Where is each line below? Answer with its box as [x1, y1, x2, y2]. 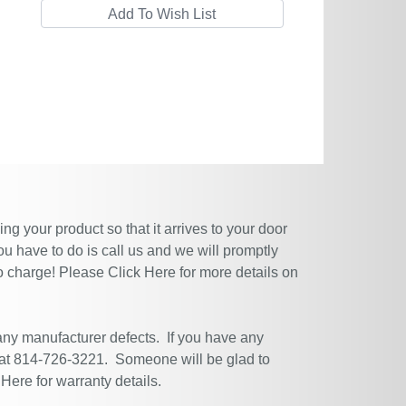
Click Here [108, 265, 176, 280]
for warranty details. [33, 373, 161, 389]
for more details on [176, 265, 298, 280]
